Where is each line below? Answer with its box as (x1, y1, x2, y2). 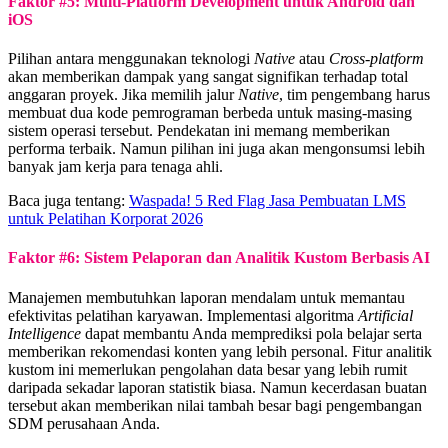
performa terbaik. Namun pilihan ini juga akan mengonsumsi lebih (8, 139, 425, 157)
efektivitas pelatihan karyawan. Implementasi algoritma (8, 306, 358, 324)
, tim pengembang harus (279, 85, 430, 103)
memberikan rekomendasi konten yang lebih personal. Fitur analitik (8, 342, 432, 360)
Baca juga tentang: (8, 191, 129, 209)
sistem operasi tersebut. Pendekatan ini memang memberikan (8, 121, 390, 139)
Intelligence (8, 324, 81, 342)
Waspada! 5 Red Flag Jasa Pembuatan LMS (129, 191, 406, 209)
